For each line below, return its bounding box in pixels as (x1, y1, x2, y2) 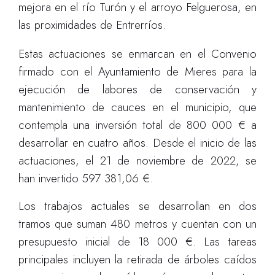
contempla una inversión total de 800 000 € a (18, 117, 257, 133)
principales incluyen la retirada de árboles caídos (18, 251, 257, 268)
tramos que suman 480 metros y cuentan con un (18, 215, 257, 232)
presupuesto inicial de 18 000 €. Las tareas (18, 233, 257, 250)
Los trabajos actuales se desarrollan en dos (18, 198, 257, 214)
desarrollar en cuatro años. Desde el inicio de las (18, 134, 257, 151)
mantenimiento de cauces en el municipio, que (18, 99, 257, 115)
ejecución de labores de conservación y (18, 81, 257, 98)
